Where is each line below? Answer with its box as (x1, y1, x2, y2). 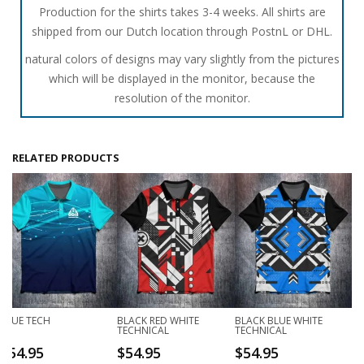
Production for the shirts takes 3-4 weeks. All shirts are (38, 4, 326, 20)
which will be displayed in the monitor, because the (49, 71, 315, 87)
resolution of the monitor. (114, 90, 250, 106)
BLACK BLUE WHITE (234, 314, 323, 328)
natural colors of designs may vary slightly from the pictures (24, 51, 340, 67)
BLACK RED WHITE (117, 314, 200, 328)
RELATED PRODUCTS (12, 150, 119, 166)
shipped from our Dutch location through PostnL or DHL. (32, 24, 332, 40)
